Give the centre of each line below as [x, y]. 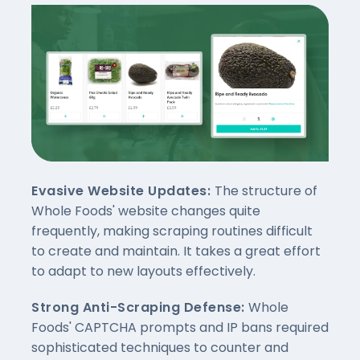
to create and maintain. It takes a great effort [176, 251]
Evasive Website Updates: [123, 190]
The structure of [266, 190]
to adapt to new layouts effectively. [143, 271]
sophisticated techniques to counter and [160, 347]
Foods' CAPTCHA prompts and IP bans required [180, 327]
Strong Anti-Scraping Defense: [140, 307]
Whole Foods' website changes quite [146, 211]
